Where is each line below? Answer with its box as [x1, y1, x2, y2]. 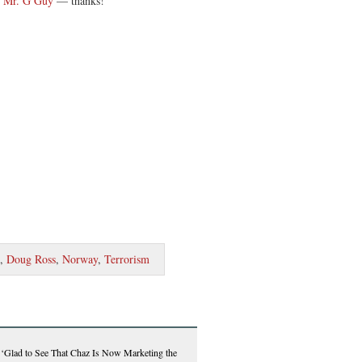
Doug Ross [6, 250, 56, 267]
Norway [62, 250, 98, 267]
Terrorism [104, 250, 149, 267]
